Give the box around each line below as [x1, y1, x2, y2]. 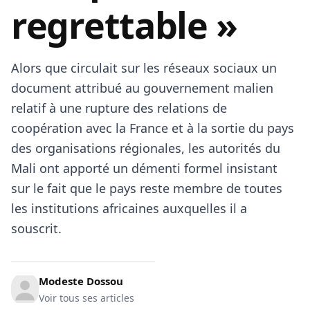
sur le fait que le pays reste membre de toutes [11, 180, 282, 197]
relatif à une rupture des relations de [11, 100, 227, 116]
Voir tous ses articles [39, 291, 134, 304]
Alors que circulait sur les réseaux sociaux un [11, 60, 277, 76]
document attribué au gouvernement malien [11, 80, 273, 96]
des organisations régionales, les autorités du [11, 140, 280, 156]
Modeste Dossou [39, 274, 123, 288]
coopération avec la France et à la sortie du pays [11, 120, 294, 136]
